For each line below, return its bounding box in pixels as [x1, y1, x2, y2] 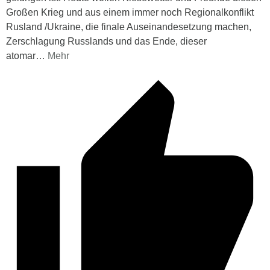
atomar [6, 51, 36, 61]
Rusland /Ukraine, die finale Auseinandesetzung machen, [6, 22, 251, 33]
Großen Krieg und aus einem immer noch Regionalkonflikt [6, 7, 254, 18]
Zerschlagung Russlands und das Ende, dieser [6, 36, 207, 47]
